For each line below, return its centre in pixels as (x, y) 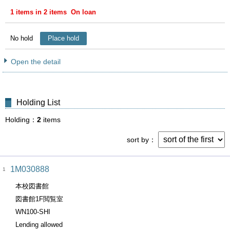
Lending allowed (39, 225)
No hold (22, 38)
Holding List (38, 102)
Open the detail (36, 62)
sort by (138, 140)
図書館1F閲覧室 (39, 199)
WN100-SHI (33, 212)
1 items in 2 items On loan (53, 12)
